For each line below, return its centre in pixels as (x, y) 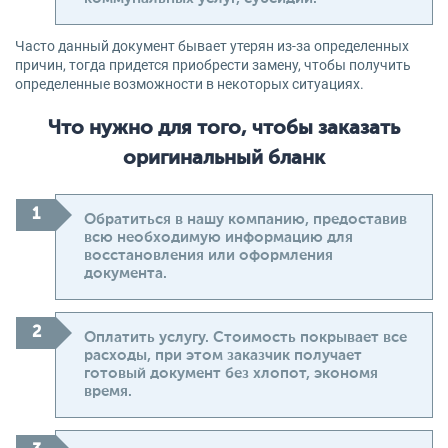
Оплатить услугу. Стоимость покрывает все (245, 337)
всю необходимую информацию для (218, 237)
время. (108, 391)
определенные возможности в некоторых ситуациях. (189, 84)
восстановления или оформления (208, 255)
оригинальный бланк (224, 159)
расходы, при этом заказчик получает (223, 355)
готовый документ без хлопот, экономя (231, 373)
